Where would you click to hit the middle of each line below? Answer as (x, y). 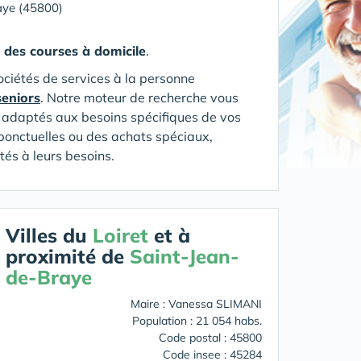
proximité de (68, 256)
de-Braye (49, 277)
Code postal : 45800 (210, 338)
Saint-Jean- (185, 256)
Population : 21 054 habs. (197, 321)
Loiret (120, 235)
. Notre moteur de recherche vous (139, 98)
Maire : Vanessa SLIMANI (196, 304)
